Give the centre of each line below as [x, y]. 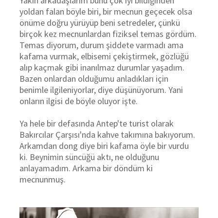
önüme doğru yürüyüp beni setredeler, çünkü [100, 23]
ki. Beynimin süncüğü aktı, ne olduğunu [89, 157]
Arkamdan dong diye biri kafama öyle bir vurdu [104, 146]
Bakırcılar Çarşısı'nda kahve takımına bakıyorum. [107, 135]
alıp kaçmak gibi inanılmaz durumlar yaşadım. [102, 67]
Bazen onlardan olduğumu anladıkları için [94, 79]
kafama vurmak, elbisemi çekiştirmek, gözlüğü [104, 56]
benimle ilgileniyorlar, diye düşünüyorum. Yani [101, 90]
